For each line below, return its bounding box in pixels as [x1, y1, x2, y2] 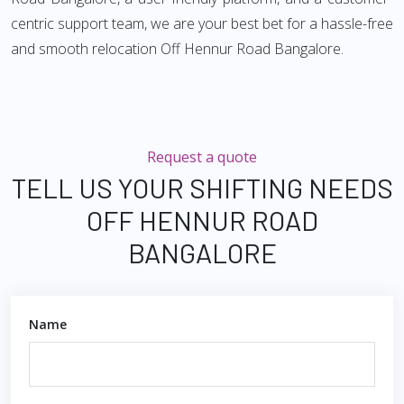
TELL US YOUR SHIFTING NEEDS [11, 171, 393, 204]
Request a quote [147, 147, 257, 167]
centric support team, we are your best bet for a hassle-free [11, 14, 393, 33]
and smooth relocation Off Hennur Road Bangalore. [11, 39, 344, 59]
